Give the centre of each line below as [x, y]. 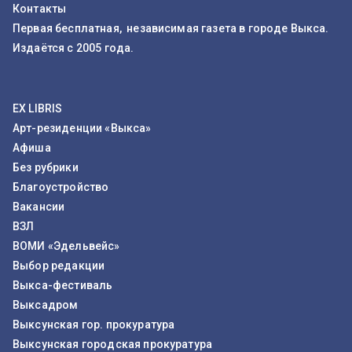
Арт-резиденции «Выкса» [82, 128]
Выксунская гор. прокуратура [94, 325]
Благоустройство [61, 187]
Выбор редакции [59, 266]
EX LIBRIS [38, 109]
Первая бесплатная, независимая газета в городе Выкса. [171, 29]
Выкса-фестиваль [63, 286]
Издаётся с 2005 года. [73, 48]
